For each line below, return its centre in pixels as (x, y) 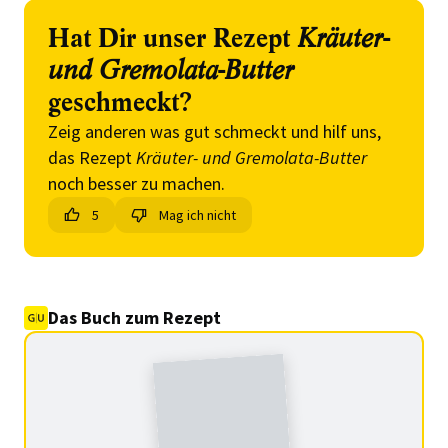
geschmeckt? (120, 103)
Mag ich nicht (197, 215)
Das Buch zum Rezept (134, 317)
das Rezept (92, 157)
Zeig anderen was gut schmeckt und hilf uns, (214, 131)
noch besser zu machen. (136, 183)
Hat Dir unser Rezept (172, 39)
